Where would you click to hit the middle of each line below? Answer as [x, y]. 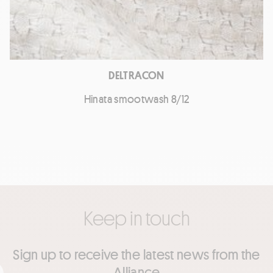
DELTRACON [136, 75]
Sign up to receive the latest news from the [136, 254]
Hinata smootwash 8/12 [136, 99]
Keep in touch [136, 218]
